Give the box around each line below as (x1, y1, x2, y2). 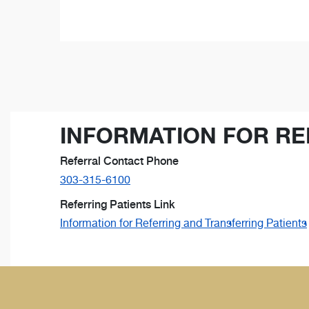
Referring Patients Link (60, 198, 175, 212)
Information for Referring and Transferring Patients (60, 217, 307, 230)
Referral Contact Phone (60, 154, 179, 168)
